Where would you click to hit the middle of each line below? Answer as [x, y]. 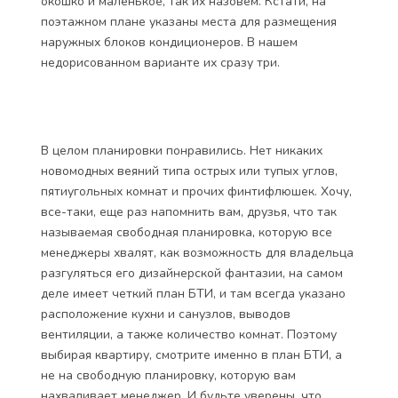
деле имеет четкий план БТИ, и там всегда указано [193, 294]
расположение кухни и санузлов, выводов [166, 314]
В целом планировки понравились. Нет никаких [182, 151]
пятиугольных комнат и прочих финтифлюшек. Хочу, [196, 191]
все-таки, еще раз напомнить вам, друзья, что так [189, 212]
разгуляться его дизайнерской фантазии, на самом [192, 273]
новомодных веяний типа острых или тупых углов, [189, 171]
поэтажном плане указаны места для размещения [189, 22]
